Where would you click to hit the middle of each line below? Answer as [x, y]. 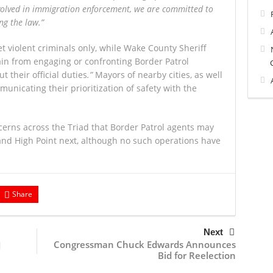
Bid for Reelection [197, 255]
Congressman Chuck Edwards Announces [145, 244]
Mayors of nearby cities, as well [159, 75]
